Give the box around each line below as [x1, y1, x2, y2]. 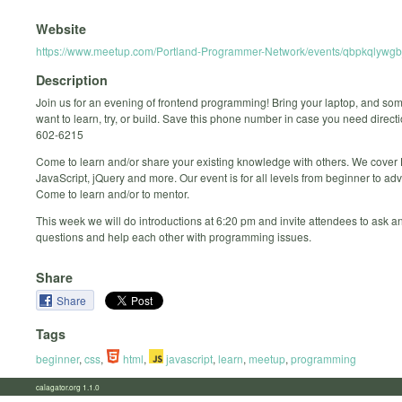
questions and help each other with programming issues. [36, 229, 311, 245]
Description [36, 71, 108, 90]
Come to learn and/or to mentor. [36, 186, 189, 202]
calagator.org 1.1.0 [36, 380, 110, 392]
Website [36, 19, 86, 38]
